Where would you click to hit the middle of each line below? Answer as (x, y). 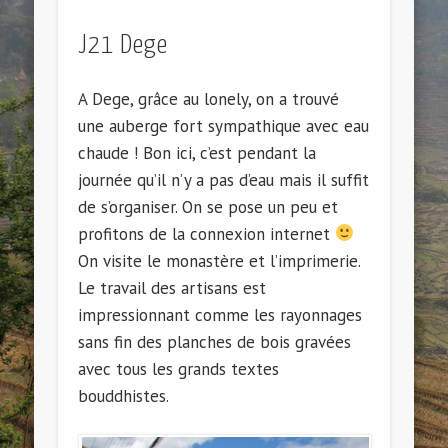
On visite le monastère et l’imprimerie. (219, 260)
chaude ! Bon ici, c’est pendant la (197, 152)
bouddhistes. (124, 395)
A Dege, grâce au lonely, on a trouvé (209, 98)
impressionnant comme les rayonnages (220, 314)
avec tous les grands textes (179, 368)
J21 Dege (123, 45)
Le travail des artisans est (172, 287)
